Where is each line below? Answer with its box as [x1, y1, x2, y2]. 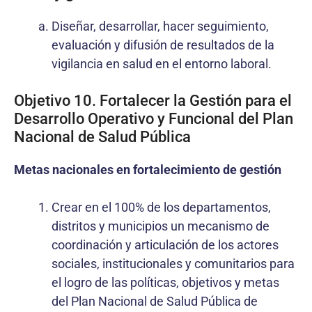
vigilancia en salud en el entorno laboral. [52, 56, 272, 71]
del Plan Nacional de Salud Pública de [52, 293, 258, 309]
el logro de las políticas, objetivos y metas [52, 274, 279, 290]
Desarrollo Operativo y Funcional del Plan [14, 109, 293, 127]
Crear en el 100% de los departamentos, [52, 199, 271, 214]
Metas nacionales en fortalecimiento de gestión [14, 162, 281, 177]
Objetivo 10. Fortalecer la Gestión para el [14, 91, 292, 109]
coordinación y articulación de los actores [52, 237, 279, 252]
